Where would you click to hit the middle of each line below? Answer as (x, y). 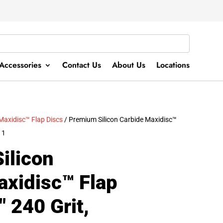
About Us (128, 65)
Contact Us (81, 65)
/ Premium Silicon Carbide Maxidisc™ (120, 119)
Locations (173, 65)
